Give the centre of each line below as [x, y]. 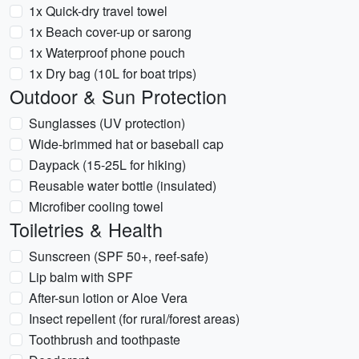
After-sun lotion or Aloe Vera [108, 298]
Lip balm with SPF [81, 277]
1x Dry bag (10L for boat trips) [113, 73]
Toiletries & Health [86, 229]
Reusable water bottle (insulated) [123, 186]
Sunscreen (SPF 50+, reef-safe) [119, 256]
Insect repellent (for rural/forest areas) [134, 319]
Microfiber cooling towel [96, 206]
